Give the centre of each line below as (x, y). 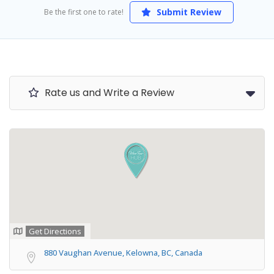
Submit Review (188, 12)
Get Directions (55, 231)
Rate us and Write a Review (108, 93)
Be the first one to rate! (83, 12)
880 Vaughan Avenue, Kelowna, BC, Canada (123, 253)
